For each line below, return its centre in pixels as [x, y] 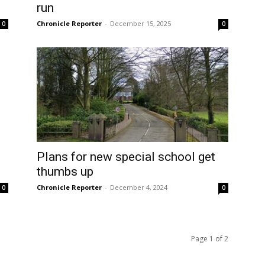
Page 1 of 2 [210, 239]
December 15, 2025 [140, 24]
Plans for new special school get [126, 157]
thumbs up [65, 172]
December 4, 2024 [139, 188]
